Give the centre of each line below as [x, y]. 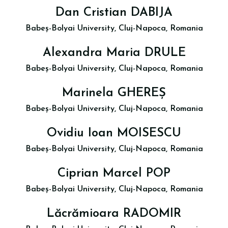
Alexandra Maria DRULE [114, 53]
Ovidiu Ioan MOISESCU [114, 133]
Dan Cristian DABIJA [114, 13]
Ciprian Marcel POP [114, 174]
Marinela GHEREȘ [114, 93]
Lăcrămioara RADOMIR [114, 214]
